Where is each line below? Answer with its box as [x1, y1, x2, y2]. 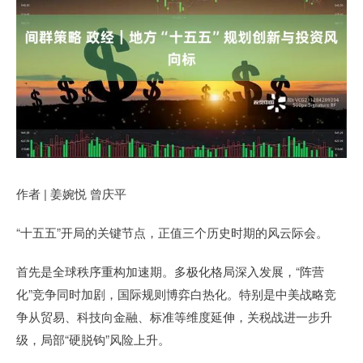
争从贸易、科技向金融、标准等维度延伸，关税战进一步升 [16, 308, 332, 325]
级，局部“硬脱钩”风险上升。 [16, 331, 170, 348]
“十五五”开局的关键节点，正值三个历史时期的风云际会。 [16, 224, 328, 241]
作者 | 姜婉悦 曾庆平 [16, 185, 126, 202]
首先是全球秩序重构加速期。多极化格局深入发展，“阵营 [16, 263, 324, 280]
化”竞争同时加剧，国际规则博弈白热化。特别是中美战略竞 [16, 285, 336, 302]
